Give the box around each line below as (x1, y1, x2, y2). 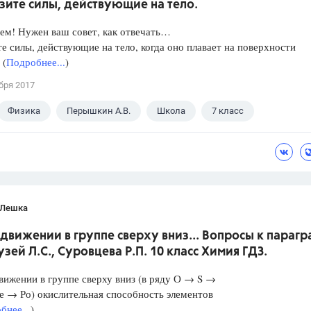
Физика (8, 106, 40, 117)
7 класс (212, 106, 244, 117)
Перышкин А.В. (67, 106, 131, 117)
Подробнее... (6, 55, 65, 69)
